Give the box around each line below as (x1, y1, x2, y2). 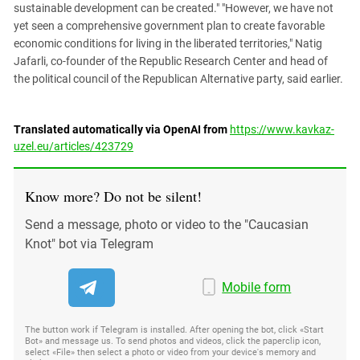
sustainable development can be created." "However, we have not (14, 2, 333, 14)
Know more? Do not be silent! (25, 186, 202, 206)
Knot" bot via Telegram (25, 236, 153, 252)
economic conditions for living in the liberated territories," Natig (14, 37, 322, 50)
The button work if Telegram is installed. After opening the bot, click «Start (25, 325, 324, 335)
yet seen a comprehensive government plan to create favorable (14, 19, 325, 32)
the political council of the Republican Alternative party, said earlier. (14, 72, 343, 85)
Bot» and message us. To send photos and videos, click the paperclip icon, (25, 336, 321, 346)
